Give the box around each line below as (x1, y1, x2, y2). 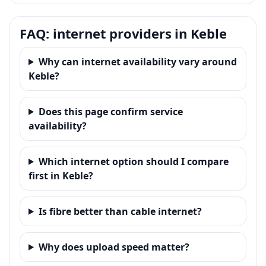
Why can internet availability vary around (38, 55, 237, 68)
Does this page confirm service (38, 104, 183, 118)
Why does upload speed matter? (38, 240, 189, 254)
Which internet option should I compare (38, 154, 229, 168)
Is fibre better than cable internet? (38, 204, 202, 218)
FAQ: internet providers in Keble (20, 24, 227, 42)
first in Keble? (28, 169, 93, 182)
